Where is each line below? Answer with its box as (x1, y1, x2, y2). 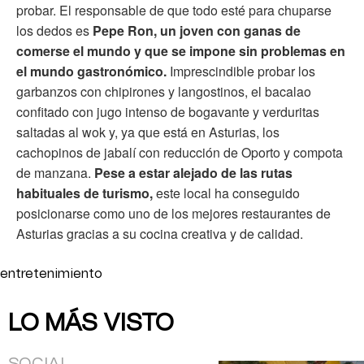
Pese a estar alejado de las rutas (94, 163, 292, 182)
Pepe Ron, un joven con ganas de (89, 21, 301, 40)
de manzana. (16, 163, 94, 182)
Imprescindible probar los (167, 62, 315, 80)
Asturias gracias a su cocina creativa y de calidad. (16, 224, 303, 243)
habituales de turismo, (16, 184, 153, 202)
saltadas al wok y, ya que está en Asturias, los (16, 123, 279, 141)
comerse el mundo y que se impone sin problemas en (16, 41, 345, 60)
